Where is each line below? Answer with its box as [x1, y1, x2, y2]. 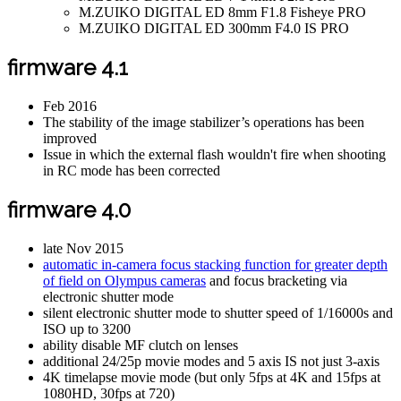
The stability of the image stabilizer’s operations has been [43, 114, 364, 130]
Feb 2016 [43, 98, 97, 114]
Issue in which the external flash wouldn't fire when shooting [43, 146, 386, 162]
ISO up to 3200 [43, 320, 131, 337]
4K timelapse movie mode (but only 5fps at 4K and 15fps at [43, 369, 380, 385]
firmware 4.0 [7, 196, 131, 223]
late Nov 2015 [43, 240, 124, 256]
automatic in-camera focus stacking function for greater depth [43, 256, 388, 272]
